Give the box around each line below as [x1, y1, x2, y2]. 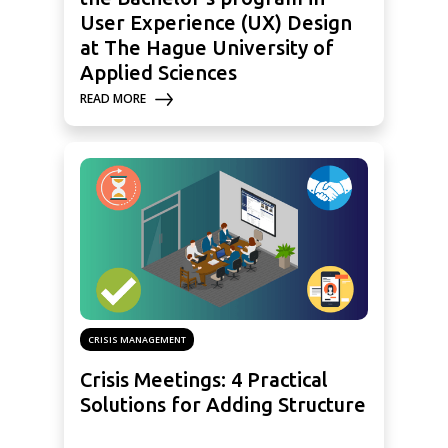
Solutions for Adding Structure [80, 393, 366, 417]
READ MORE [80, 90, 146, 108]
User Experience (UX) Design [80, 11, 352, 35]
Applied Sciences [80, 61, 237, 85]
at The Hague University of [80, 36, 334, 60]
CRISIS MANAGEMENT [88, 333, 186, 347]
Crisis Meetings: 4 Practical [80, 368, 328, 392]
